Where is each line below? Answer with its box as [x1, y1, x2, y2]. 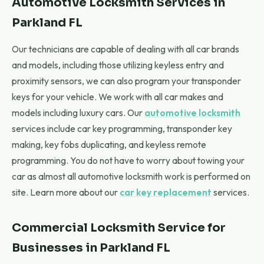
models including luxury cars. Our [12, 107, 144, 118]
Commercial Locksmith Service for [12, 220, 226, 235]
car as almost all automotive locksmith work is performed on [12, 170, 250, 182]
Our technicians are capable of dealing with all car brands [12, 43, 239, 55]
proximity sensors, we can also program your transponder [12, 75, 241, 87]
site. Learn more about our [12, 186, 120, 198]
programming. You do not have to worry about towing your [12, 154, 245, 166]
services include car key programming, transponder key [12, 123, 232, 134]
